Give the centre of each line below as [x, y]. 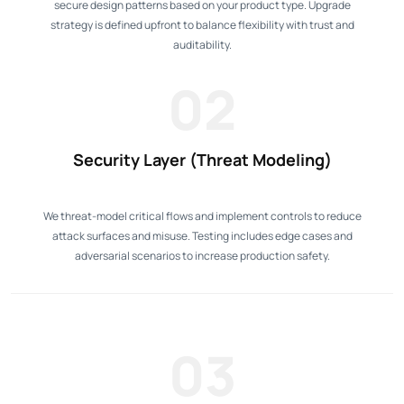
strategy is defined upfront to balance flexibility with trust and [202, 24]
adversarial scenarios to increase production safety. [202, 255]
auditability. [202, 44]
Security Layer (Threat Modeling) [202, 159]
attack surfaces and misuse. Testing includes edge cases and [202, 235]
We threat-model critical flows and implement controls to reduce [202, 216]
